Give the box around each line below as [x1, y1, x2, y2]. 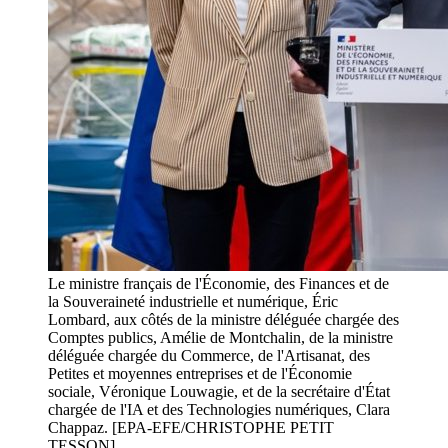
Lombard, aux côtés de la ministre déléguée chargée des [48, 311, 399, 329]
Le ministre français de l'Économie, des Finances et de [48, 275, 389, 293]
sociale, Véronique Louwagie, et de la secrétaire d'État [48, 383, 390, 401]
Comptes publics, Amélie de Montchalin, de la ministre [48, 329, 393, 347]
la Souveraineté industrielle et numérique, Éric [48, 293, 338, 311]
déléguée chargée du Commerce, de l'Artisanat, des [48, 347, 370, 365]
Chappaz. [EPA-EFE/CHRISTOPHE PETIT [48, 419, 334, 437]
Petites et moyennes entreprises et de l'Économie [48, 365, 352, 383]
